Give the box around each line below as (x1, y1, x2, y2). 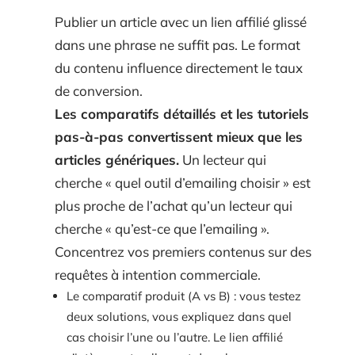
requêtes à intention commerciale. (55, 265, 261, 283)
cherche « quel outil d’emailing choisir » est (55, 174, 311, 191)
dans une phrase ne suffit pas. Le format (55, 36, 300, 53)
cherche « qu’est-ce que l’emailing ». (55, 219, 269, 237)
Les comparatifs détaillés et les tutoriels (55, 105, 309, 122)
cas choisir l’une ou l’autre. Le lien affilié (67, 329, 283, 345)
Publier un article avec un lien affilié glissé (55, 13, 307, 30)
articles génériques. (55, 151, 179, 168)
